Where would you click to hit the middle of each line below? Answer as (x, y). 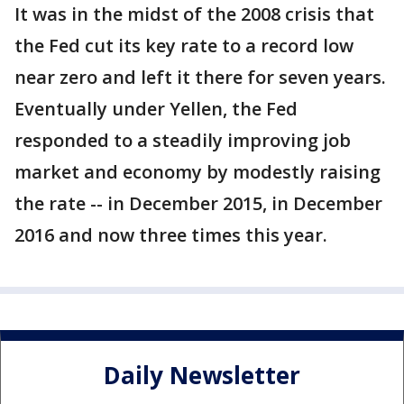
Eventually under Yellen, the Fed (156, 109)
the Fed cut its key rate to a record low (184, 46)
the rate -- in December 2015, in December (198, 204)
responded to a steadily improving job (183, 141)
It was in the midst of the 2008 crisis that (194, 14)
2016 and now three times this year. (171, 235)
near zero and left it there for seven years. (200, 78)
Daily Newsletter (202, 375)
